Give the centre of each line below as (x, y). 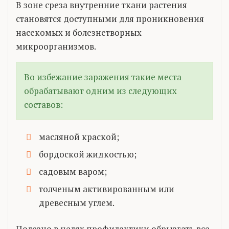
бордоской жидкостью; (88, 154)
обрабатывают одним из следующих (100, 90)
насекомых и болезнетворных (79, 32)
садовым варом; (73, 171)
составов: (43, 104)
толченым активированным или (107, 189)
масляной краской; (79, 136)
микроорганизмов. (56, 46)
